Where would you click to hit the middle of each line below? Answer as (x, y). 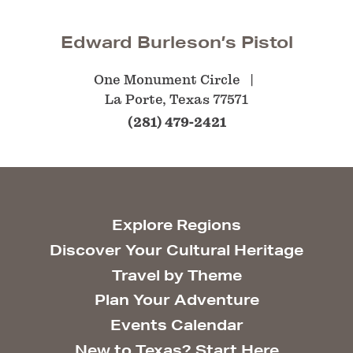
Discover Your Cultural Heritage (176, 250)
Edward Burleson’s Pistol (176, 43)
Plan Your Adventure (176, 300)
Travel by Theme (176, 275)
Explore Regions (176, 225)
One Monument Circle (167, 80)
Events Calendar (176, 324)
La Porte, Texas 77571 (176, 100)
